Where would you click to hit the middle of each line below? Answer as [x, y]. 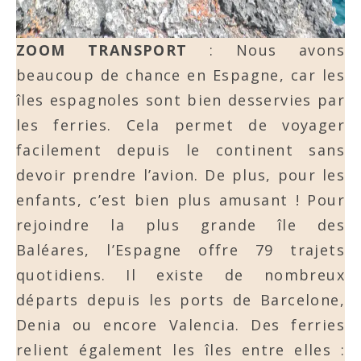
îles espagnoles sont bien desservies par [180, 100]
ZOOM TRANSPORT [102, 50]
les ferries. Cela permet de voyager [180, 125]
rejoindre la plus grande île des [180, 225]
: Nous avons [266, 50]
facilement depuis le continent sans [180, 150]
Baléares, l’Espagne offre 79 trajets [180, 250]
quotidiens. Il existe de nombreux [180, 275]
